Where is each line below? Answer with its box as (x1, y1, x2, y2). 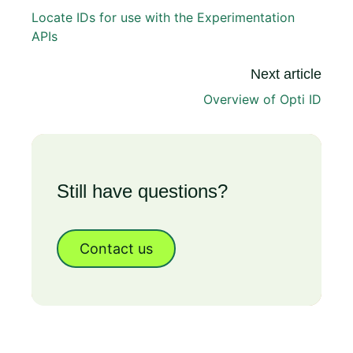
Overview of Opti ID (203, 91, 321, 107)
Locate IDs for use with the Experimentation (32, 9, 295, 25)
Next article (251, 65, 321, 82)
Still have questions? (57, 180, 228, 202)
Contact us (80, 240, 153, 257)
